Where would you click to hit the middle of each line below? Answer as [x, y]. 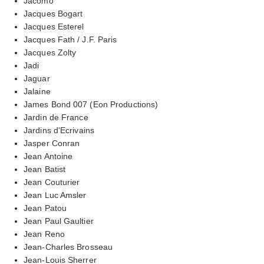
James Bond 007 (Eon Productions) [91, 104]
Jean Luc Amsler [55, 195]
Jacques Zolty [50, 52]
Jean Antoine [48, 156]
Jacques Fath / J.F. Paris [70, 39]
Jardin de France [56, 117]
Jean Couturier [52, 182]
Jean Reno [44, 234]
